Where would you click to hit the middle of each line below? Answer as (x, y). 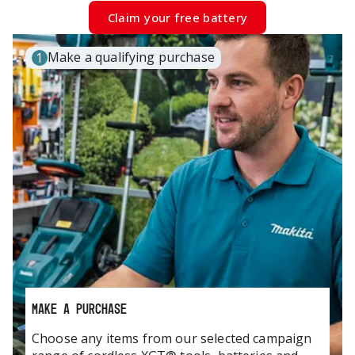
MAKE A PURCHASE (79, 308)
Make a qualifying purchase (131, 57)
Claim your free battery (177, 18)
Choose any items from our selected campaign (172, 338)
